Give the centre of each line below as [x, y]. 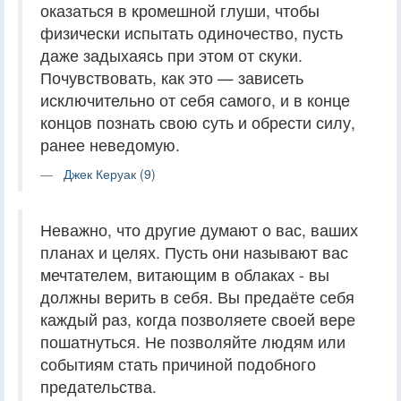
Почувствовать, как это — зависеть [172, 78]
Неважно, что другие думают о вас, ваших [199, 230]
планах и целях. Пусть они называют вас [194, 252]
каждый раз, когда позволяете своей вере [198, 320]
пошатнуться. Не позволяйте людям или [193, 342]
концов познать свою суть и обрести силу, [198, 123]
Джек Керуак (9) [110, 174]
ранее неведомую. [110, 145]
